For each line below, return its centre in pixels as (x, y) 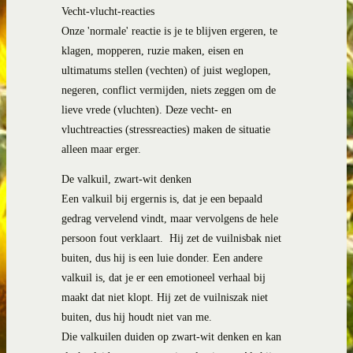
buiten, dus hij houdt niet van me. (137, 318)
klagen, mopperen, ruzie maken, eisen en (152, 50)
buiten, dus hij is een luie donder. (137, 258)
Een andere (238, 258)
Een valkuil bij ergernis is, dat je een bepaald (162, 199)
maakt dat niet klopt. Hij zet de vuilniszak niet (165, 298)
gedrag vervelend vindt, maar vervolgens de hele (170, 219)
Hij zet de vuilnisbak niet (224, 239)
